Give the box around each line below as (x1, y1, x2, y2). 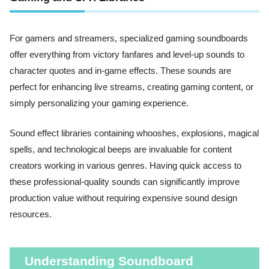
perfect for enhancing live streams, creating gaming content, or (10, 82, 253, 92)
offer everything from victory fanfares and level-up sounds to (10, 50, 244, 60)
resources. (10, 209, 52, 219)
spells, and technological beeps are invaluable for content (10, 144, 232, 154)
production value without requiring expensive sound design (10, 193, 237, 203)
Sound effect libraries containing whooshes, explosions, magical (10, 128, 259, 138)
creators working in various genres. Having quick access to (10, 160, 241, 171)
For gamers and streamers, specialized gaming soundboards (10, 34, 248, 44)
